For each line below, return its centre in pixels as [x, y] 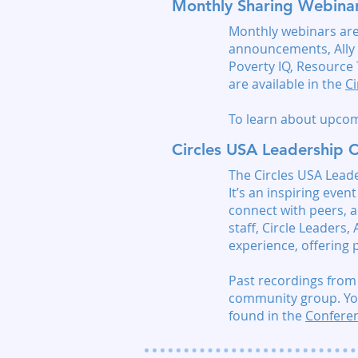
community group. [286, 298]
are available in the [287, 84]
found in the [267, 316]
